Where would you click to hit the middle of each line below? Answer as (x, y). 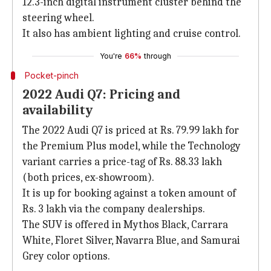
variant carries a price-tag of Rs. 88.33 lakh (122, 162)
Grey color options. (66, 256)
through (158, 56)
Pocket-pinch (51, 75)
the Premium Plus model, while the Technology (132, 146)
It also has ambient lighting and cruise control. (132, 34)
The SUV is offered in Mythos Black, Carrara (125, 225)
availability (57, 110)
